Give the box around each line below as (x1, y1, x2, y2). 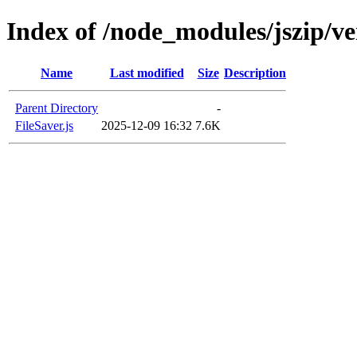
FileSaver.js (15, 118, 73, 132)
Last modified (109, 65, 184, 80)
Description (224, 65, 286, 80)
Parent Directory (15, 100, 98, 115)
